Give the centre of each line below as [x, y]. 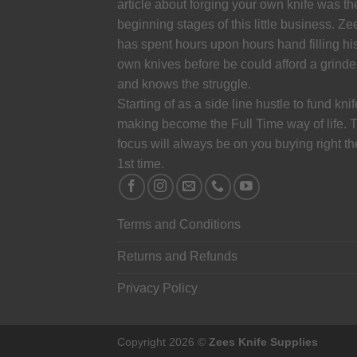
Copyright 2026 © [163, 342]
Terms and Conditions [179, 225]
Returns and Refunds [177, 257]
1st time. [142, 164]
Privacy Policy [157, 288]
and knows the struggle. [184, 84]
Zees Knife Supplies [263, 342]
